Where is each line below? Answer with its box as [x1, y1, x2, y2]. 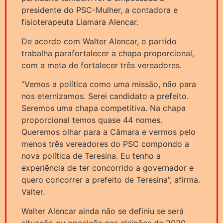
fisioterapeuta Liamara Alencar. [21, 17, 138, 27]
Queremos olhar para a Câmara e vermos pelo [21, 127, 196, 137]
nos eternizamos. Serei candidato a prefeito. [21, 91, 189, 102]
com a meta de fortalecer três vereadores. [21, 60, 182, 70]
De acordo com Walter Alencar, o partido [21, 36, 177, 46]
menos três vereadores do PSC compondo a [21, 139, 189, 149]
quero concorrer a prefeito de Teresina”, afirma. [21, 175, 200, 185]
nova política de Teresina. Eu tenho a [21, 151, 161, 161]
